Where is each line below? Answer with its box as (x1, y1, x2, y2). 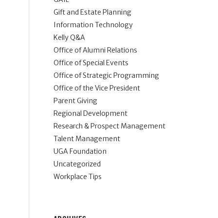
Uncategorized (53, 160, 101, 168)
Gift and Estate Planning (53, 8, 131, 17)
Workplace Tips (53, 172, 102, 181)
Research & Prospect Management (53, 122, 165, 130)
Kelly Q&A (53, 33, 85, 42)
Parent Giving (53, 96, 97, 105)
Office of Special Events (53, 58, 128, 67)
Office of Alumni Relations (53, 46, 137, 54)
